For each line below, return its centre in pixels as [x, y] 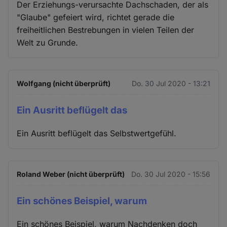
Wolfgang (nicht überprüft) [64, 84]
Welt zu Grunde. [48, 43]
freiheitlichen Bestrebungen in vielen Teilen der [106, 30]
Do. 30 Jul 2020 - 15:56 [171, 174]
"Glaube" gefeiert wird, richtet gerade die [96, 17]
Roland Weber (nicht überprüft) [71, 174]
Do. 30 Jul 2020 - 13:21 [171, 84]
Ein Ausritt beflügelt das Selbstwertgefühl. [97, 133]
